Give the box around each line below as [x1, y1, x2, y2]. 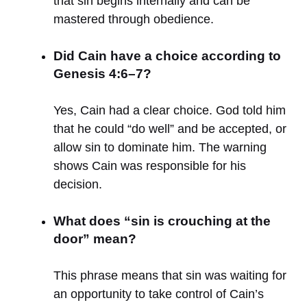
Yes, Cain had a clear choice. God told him [53, 103, 286, 118]
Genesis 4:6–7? [53, 66, 151, 82]
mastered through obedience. [53, 12, 214, 27]
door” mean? [53, 232, 136, 247]
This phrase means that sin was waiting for [53, 269, 286, 283]
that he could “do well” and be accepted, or [53, 122, 286, 136]
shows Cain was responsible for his [53, 159, 246, 173]
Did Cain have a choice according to [53, 49, 281, 64]
